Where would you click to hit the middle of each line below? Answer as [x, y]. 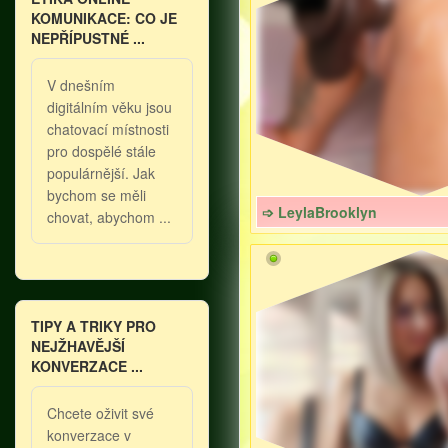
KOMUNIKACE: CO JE [104, 18]
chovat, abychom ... [109, 217]
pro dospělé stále [101, 151]
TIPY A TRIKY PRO [93, 326]
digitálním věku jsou [109, 107]
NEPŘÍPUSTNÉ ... [88, 38]
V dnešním [81, 85]
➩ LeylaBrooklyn [319, 211]
